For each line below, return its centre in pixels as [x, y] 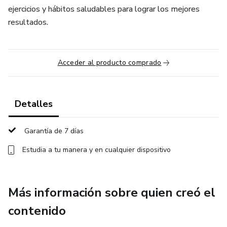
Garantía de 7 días [54, 131]
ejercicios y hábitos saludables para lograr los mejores [104, 9]
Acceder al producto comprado [109, 63]
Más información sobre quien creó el [112, 193]
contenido [37, 211]
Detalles [34, 104]
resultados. [28, 22]
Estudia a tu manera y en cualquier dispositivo [97, 150]
